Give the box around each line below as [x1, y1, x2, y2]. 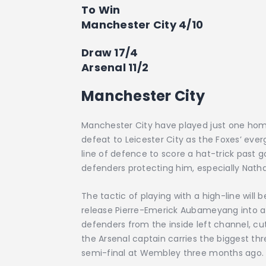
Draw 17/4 [81, 45, 138, 61]
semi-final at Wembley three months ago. [81, 246, 264, 259]
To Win [81, 2, 121, 17]
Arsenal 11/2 [81, 60, 149, 75]
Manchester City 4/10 [81, 17, 204, 32]
